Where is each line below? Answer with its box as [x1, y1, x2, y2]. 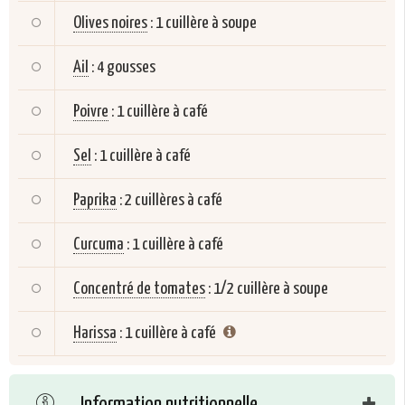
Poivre [73, 103, 108, 121]
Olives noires [73, 14, 147, 33]
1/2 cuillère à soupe [213, 280, 328, 298]
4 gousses [97, 59, 155, 77]
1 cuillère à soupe [155, 14, 257, 33]
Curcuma [73, 236, 124, 254]
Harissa [73, 325, 117, 343]
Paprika [73, 192, 117, 210]
